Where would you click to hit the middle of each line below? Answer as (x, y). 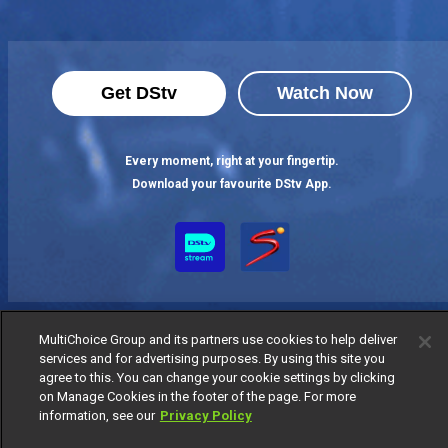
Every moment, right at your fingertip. (232, 161)
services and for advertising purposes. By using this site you (211, 358)
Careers (365, 418)
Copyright (301, 418)
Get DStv (139, 93)
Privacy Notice (346, 396)
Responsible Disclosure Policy (176, 418)
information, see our (96, 415)
